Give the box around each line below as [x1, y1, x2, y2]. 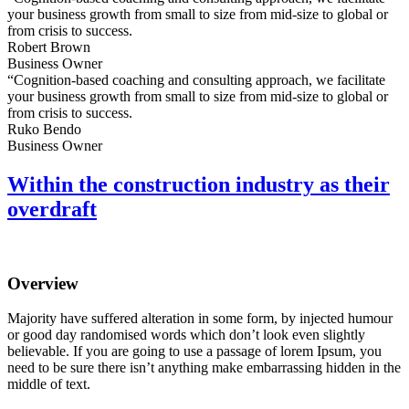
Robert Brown [7, 39, 90, 56]
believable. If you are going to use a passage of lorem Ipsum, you [7, 343, 382, 360]
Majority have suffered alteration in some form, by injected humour [7, 310, 393, 327]
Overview [7, 273, 79, 293]
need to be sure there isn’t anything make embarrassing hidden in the [7, 360, 401, 376]
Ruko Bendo [7, 121, 81, 138]
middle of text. [7, 376, 90, 393]
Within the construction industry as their [7, 173, 390, 197]
